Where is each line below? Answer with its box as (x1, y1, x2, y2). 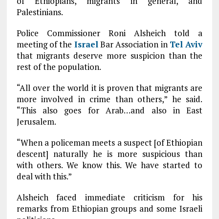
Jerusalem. (16, 116, 56, 127)
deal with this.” (16, 171, 72, 182)
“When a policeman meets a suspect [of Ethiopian (16, 137, 203, 148)
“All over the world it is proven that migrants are (16, 82, 203, 93)
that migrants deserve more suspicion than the (16, 50, 203, 61)
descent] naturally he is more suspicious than (16, 148, 203, 159)
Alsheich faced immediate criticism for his (16, 192, 203, 203)
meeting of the (16, 39, 74, 50)
